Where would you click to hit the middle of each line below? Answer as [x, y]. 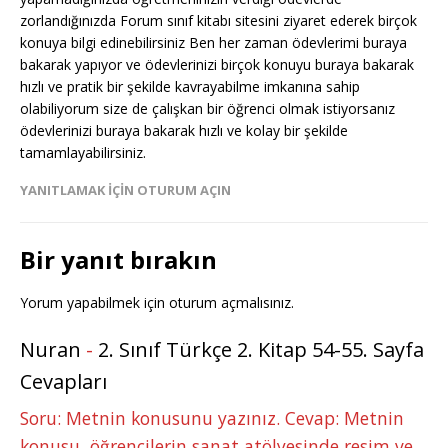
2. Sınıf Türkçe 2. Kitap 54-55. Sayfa [261, 349]
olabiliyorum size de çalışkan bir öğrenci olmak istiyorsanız [207, 108]
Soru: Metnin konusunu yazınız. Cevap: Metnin [212, 418]
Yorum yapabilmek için [94, 302]
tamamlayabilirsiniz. [83, 152]
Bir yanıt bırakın [118, 259]
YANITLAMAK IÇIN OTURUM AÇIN [125, 189]
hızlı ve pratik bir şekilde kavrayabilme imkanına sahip [190, 86]
